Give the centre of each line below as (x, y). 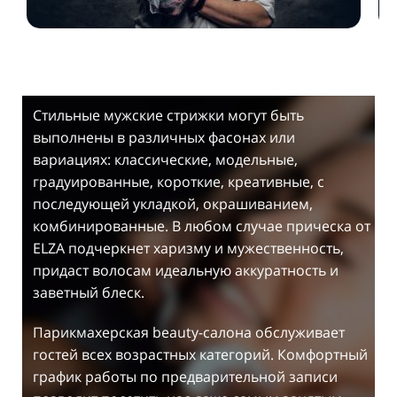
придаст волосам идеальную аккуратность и (186, 270)
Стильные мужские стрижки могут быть (168, 115)
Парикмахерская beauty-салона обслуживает (189, 332)
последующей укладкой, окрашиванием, (173, 204)
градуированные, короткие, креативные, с (179, 182)
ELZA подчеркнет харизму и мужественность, (188, 248)
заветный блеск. (89, 292)
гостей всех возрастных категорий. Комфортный (200, 354)
